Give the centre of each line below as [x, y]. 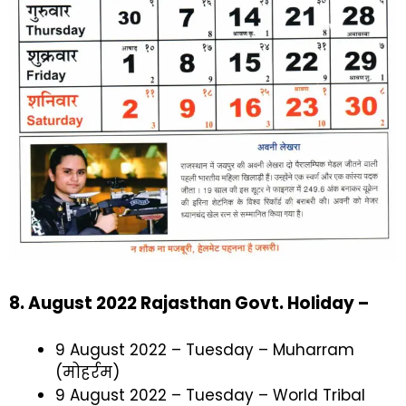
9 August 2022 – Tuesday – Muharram [205, 350]
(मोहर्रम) [87, 373]
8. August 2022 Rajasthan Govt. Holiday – [189, 303]
